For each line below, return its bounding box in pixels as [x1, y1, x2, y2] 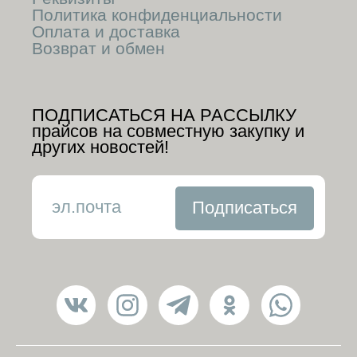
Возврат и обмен [31, 38, 165, 57]
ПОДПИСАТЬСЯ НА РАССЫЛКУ [31, 105, 296, 126]
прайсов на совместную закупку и [31, 121, 304, 142]
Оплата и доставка [31, 22, 180, 41]
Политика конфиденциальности [31, 5, 282, 24]
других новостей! [31, 137, 169, 158]
